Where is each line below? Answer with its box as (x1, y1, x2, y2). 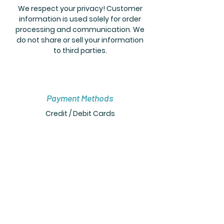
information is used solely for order (19, 14, 141, 24)
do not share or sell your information (16, 35, 143, 45)
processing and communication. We (15, 24, 144, 35)
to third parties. (53, 45, 107, 56)
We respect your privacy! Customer (17, 3, 142, 14)
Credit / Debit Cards (45, 108, 115, 119)
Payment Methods (46, 92, 113, 104)
